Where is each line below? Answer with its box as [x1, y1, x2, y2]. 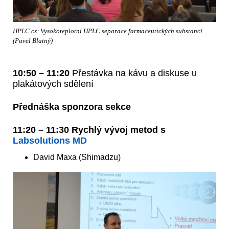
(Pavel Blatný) [13, 37, 53, 45]
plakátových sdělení [13, 79, 94, 89]
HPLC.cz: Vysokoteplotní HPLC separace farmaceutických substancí [13, 28, 202, 35]
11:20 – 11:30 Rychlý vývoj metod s [13, 125, 166, 135]
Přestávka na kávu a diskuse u [70, 68, 197, 79]
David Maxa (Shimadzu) [33, 153, 121, 162]
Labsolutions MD [13, 135, 87, 146]
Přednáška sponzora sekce [13, 102, 131, 112]
